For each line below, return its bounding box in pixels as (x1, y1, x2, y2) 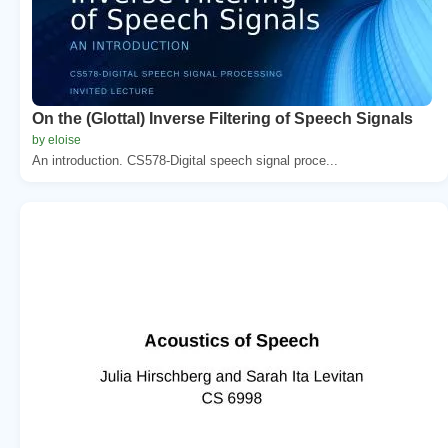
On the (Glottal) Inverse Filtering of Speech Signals (32, 109, 413, 127)
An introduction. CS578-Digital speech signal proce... (32, 152, 338, 168)
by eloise (32, 132, 81, 147)
